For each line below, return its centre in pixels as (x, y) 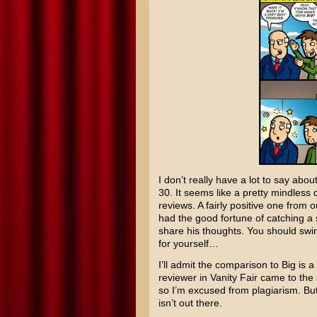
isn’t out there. (190, 303)
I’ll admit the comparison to (220, 265)
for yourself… (188, 243)
